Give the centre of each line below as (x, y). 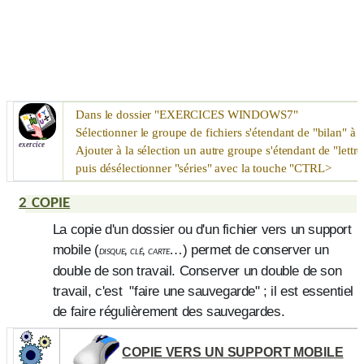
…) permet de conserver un (249, 249)
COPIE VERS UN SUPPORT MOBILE (233, 353)
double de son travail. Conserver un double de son (197, 270)
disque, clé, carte (134, 251)
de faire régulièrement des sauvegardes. (169, 311)
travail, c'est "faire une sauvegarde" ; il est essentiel (203, 290)
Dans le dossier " (118, 115)
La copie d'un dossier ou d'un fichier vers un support (202, 229)
